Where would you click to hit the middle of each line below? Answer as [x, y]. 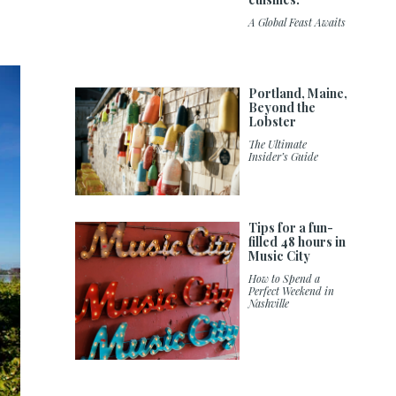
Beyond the [282, 108]
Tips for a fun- [291, 228]
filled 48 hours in [297, 242]
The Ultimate [278, 145]
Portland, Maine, [298, 94]
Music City [280, 256]
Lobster [273, 122]
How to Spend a [285, 279]
